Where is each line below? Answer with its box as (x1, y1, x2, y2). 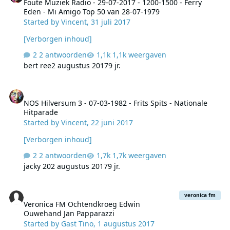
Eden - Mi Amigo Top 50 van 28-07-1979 (24, 7, 160, 17)
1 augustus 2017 (98, 218, 155, 228)
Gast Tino (61, 218, 94, 228)
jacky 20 (24, 161, 51, 171)
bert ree (24, 61, 52, 71)
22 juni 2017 (91, 118, 133, 128)
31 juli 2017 (91, 17, 131, 27)
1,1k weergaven (112, 50, 167, 60)
